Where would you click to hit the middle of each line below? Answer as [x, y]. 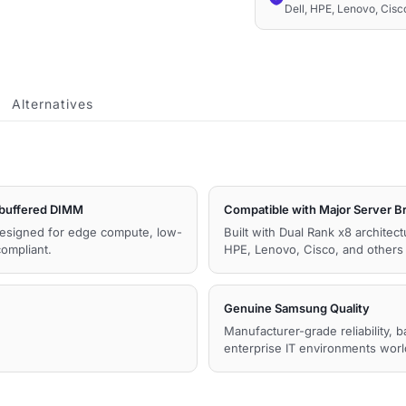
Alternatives [53, 104]
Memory [302, 72]
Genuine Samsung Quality [297, 308]
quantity [301, 99]
